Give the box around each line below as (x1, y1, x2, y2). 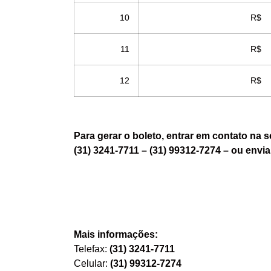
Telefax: (74, 243, 109, 254)
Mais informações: (74, 229, 158, 240)
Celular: (74, 258, 110, 269)
